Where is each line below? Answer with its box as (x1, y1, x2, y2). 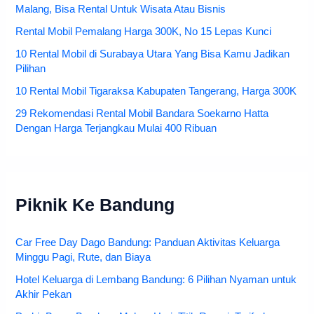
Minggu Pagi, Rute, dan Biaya (15, 252, 151, 264)
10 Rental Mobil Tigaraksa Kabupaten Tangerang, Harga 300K (15, 86, 297, 97)
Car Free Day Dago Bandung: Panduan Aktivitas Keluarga (15, 237, 280, 249)
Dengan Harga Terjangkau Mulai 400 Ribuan (15, 123, 217, 135)
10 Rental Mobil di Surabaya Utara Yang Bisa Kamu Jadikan (15, 48, 290, 60)
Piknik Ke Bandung (15, 196, 175, 215)
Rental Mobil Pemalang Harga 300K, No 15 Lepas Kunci (15, 26, 272, 38)
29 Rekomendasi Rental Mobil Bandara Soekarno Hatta (15, 108, 269, 120)
